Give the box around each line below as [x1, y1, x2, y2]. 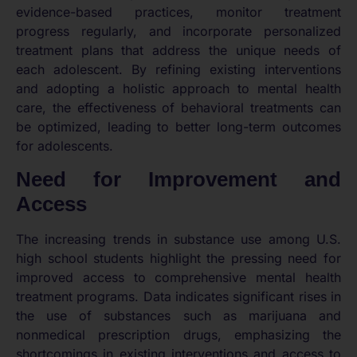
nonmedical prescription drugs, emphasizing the [16, 326, 341, 343]
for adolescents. [16, 138, 113, 155]
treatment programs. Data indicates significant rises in [16, 288, 341, 304]
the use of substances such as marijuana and [16, 307, 341, 324]
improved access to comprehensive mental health [16, 269, 341, 285]
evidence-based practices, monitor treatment [16, 4, 341, 21]
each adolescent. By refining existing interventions [16, 61, 341, 78]
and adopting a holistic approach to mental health [16, 80, 341, 97]
